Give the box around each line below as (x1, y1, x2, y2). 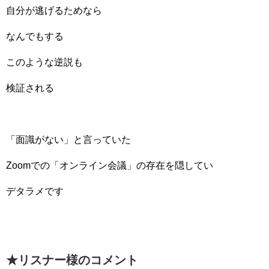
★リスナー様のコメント (6, 253, 138, 267)
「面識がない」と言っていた (6, 134, 131, 145)
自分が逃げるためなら (6, 5, 102, 16)
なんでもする (6, 31, 64, 41)
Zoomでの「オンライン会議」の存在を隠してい (6, 160, 213, 171)
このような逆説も (6, 57, 83, 67)
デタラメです (6, 186, 64, 196)
